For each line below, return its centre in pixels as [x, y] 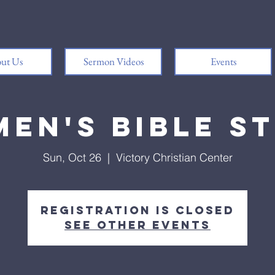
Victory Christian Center [174, 157]
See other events [137, 225]
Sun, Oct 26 [72, 157]
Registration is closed [137, 210]
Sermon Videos [113, 61]
